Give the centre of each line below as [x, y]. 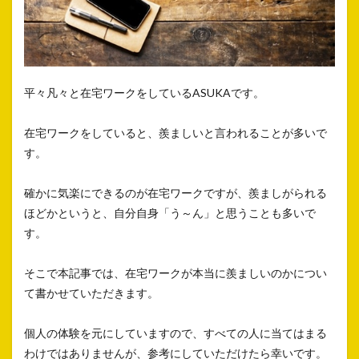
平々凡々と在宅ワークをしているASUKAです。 [144, 93]
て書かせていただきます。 [91, 293]
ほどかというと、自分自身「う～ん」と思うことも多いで [170, 213]
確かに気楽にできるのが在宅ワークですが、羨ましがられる [175, 193]
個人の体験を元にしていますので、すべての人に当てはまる [175, 333]
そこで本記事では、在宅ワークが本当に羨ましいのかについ [175, 273]
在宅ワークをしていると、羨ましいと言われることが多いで [175, 133]
